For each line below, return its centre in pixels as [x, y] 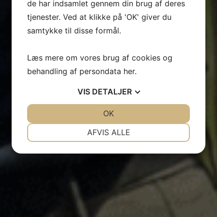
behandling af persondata [75, 71]
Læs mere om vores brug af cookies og [100, 57]
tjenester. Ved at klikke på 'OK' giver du [99, 17]
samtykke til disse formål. [74, 30]
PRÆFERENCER [147, 127]
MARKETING [70, 162]
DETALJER [112, 91]
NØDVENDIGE [70, 127]
